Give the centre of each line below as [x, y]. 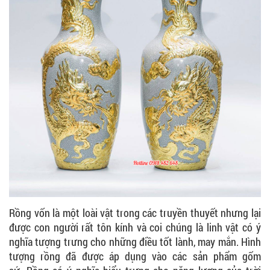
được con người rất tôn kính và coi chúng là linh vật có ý [135, 227]
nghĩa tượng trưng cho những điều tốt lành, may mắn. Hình [135, 241]
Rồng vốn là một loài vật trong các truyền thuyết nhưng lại [135, 212]
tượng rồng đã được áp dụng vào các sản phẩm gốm [135, 256]
